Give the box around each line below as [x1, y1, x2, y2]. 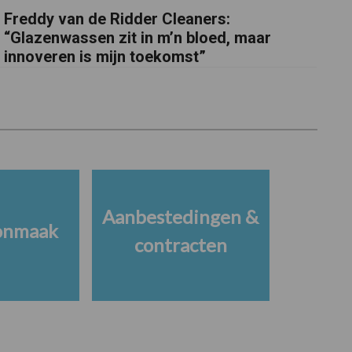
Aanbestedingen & [102, 204, 258, 228]
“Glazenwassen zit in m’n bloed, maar [4, 28, 272, 48]
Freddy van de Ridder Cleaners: [4, 9, 231, 29]
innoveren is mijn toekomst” [4, 47, 207, 67]
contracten [134, 233, 227, 256]
